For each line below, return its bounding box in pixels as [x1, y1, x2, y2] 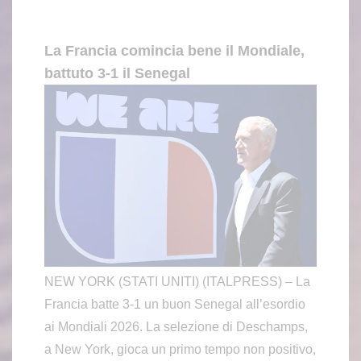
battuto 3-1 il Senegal [44, 65, 190, 82]
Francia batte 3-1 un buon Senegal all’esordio [44, 297, 305, 311]
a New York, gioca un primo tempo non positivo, [44, 342, 316, 356]
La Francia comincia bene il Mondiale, [44, 43, 305, 60]
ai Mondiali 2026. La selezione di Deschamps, [44, 319, 308, 334]
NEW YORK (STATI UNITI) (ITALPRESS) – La [44, 274, 310, 288]
